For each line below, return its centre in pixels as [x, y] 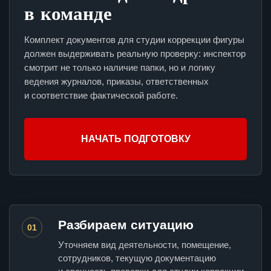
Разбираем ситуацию [126, 225]
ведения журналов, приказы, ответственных [116, 82]
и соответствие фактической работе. [101, 96]
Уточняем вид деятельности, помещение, [145, 245]
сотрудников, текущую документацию [137, 258]
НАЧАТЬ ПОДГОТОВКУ [135, 139]
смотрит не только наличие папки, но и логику [120, 68]
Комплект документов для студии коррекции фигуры [134, 40]
